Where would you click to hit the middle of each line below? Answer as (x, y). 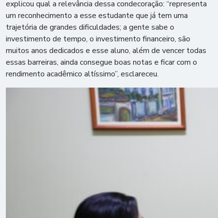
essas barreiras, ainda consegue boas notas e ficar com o (101, 62)
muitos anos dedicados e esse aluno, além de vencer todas (106, 51)
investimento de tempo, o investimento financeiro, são (98, 39)
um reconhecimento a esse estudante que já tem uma (97, 16)
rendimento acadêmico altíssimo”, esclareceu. (82, 74)
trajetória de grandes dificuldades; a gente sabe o (90, 27)
